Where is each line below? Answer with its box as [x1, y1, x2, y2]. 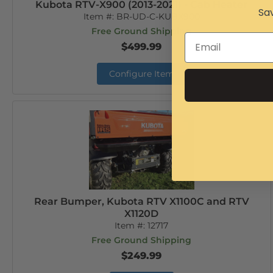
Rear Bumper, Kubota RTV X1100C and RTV [34, 196, 249, 207]
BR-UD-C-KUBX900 [116, 11, 200, 22]
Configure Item [108, 68, 174, 79]
